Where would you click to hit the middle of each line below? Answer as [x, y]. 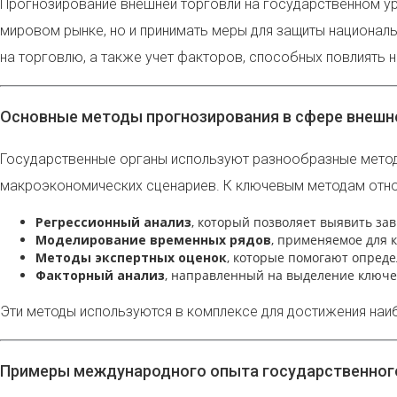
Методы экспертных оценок [131, 257]
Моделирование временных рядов [153, 239]
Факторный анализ [100, 275]
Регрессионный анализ [113, 222]
